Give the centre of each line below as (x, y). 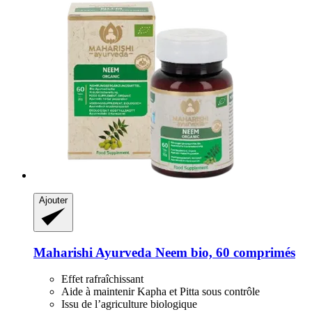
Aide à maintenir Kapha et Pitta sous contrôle (161, 292)
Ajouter (53, 200)
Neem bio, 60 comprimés (224, 252)
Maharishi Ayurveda (93, 252)
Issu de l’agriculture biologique (129, 304)
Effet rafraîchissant (102, 279)
